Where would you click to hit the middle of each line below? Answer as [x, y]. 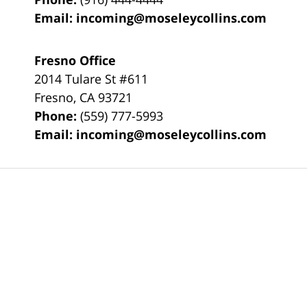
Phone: [58, 115]
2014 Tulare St [77, 78]
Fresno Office [75, 60]
